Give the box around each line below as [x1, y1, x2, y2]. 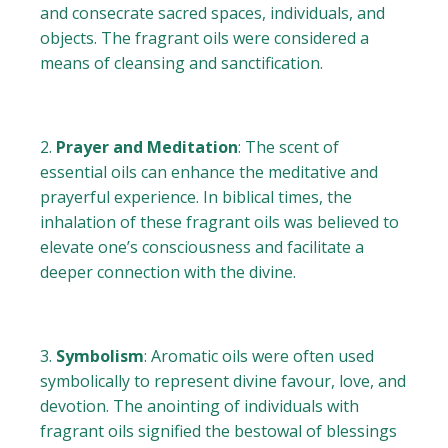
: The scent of [238, 136, 340, 159]
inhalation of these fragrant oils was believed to [40, 211, 400, 234]
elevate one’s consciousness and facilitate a [40, 236, 365, 259]
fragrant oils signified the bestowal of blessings [40, 420, 398, 443]
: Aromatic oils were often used [144, 345, 375, 368]
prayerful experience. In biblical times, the [40, 186, 353, 209]
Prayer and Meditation [56, 136, 239, 159]
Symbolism [56, 345, 145, 368]
